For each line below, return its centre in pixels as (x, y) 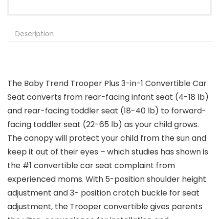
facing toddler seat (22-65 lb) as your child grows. (103, 125)
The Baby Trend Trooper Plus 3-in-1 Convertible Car (107, 84)
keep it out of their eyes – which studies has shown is (108, 152)
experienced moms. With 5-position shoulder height (107, 179)
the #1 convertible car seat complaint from (91, 166)
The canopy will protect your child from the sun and (107, 138)
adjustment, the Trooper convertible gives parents (105, 207)
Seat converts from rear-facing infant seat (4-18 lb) (108, 97)
